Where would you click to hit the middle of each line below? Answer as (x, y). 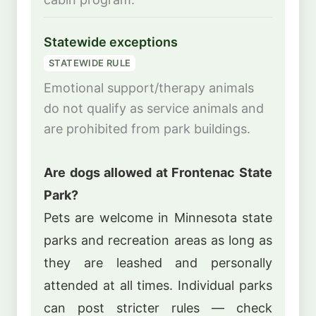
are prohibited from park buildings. (147, 129)
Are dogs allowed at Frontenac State (158, 172)
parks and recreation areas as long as (158, 240)
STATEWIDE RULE (90, 63)
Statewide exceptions (111, 42)
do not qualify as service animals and (154, 109)
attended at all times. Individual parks (158, 285)
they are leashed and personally (158, 262)
